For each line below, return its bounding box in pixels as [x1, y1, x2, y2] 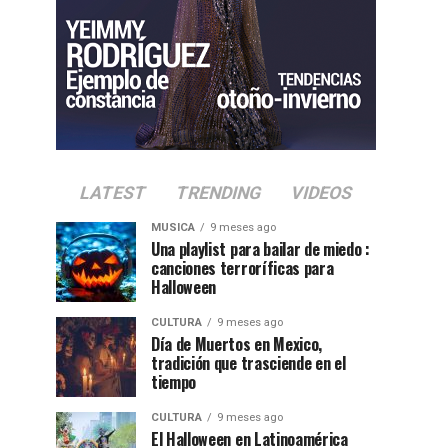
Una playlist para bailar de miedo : [151, 237, 370, 261]
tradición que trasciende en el [151, 351, 346, 375]
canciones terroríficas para [151, 256, 334, 280]
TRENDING [173, 183, 264, 203]
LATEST [77, 183, 149, 203]
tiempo [151, 370, 197, 394]
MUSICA [151, 221, 195, 234]
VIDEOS [288, 183, 355, 203]
